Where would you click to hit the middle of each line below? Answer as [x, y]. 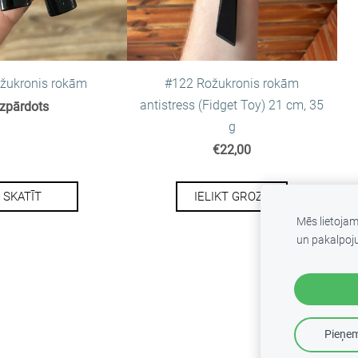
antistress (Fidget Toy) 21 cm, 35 [232, 105]
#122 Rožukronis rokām [232, 84]
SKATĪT [22, 197]
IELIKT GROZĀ [232, 197]
